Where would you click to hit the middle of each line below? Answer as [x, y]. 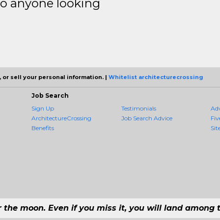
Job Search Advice [147, 118]
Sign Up [43, 108]
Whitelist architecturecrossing [156, 77]
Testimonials [138, 108]
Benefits [43, 128]
